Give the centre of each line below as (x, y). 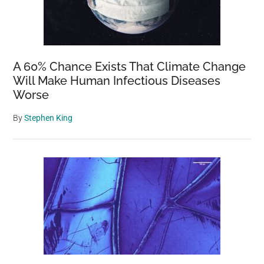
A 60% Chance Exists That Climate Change (130, 66)
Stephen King (49, 118)
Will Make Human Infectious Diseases (117, 80)
